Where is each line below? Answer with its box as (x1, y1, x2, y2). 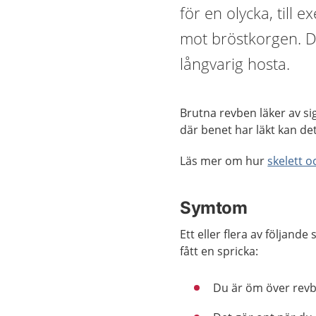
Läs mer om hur (180, 153, 268, 169)
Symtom (180, 197, 248, 218)
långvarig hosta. (180, 53, 291, 74)
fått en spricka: (180, 243, 259, 259)
